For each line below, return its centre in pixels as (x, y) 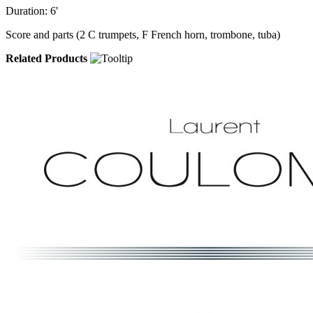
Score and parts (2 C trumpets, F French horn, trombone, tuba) (143, 34)
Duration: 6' (32, 10)
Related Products (46, 58)
